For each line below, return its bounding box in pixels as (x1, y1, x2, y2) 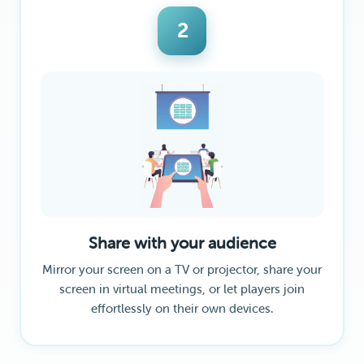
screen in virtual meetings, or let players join (59, 283, 305, 297)
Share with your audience (88, 234, 276, 253)
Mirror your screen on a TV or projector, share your (42, 263, 322, 277)
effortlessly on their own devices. (91, 302, 273, 316)
